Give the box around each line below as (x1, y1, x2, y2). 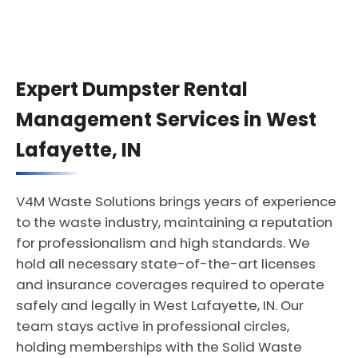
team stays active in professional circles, (16, 316, 289, 336)
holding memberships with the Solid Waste (16, 337, 302, 356)
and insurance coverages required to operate (16, 275, 324, 294)
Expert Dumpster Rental (16, 76, 248, 102)
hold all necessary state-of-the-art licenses (16, 254, 316, 273)
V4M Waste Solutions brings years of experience (16, 192, 336, 211)
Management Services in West (16, 106, 316, 133)
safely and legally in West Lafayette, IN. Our (16, 296, 304, 315)
